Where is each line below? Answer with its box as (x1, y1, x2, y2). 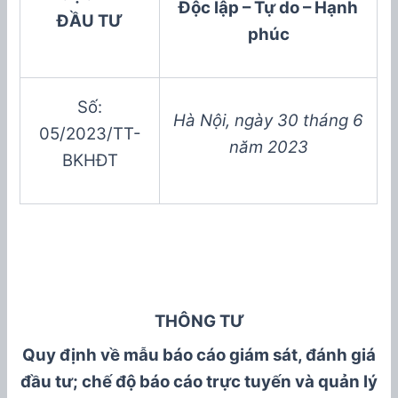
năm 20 (228, 137, 288, 158)
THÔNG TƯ (154, 311, 244, 332)
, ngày (226, 110, 274, 131)
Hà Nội (173, 110, 227, 131)
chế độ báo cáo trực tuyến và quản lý (78, 371, 378, 393)
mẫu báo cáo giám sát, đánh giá (120, 345, 376, 366)
